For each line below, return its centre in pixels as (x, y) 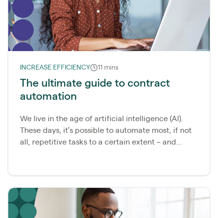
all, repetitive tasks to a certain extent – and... (101, 142)
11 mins (108, 67)
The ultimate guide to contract (95, 83)
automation (48, 96)
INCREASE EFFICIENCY (55, 67)
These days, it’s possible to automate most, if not (106, 130)
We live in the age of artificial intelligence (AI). (101, 118)
